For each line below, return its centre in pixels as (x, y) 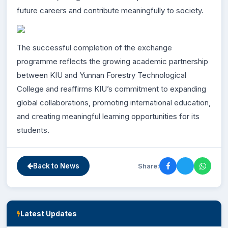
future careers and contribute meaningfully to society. (110, 10)
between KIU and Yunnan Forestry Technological (102, 75)
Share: (149, 166)
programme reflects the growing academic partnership (112, 61)
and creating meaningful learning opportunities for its (108, 116)
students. (33, 130)
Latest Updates (49, 213)
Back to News (56, 166)
